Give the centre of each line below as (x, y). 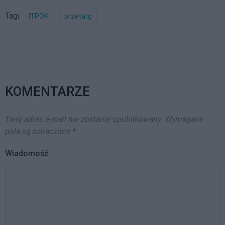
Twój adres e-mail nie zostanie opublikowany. (84, 119)
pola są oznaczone (39, 131)
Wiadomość (27, 153)
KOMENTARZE (47, 91)
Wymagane (184, 119)
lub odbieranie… (30, 9)
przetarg (78, 16)
